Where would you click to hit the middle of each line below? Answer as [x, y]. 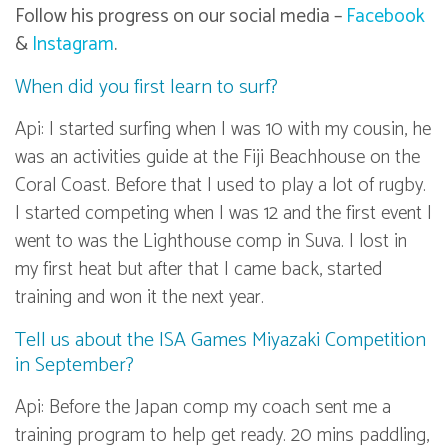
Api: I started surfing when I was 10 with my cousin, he [223, 129]
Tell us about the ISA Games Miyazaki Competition [220, 340]
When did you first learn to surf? [146, 87]
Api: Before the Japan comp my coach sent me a [203, 407]
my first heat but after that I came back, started [198, 269]
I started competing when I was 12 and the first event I [223, 213]
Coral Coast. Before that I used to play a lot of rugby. [220, 185]
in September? [74, 365]
